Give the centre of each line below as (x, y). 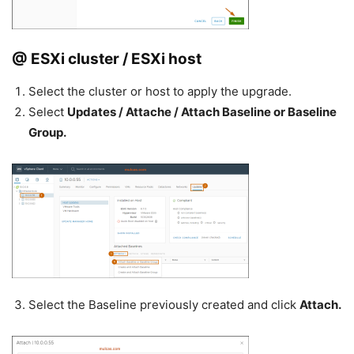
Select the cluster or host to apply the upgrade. (160, 92)
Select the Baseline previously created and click (164, 305)
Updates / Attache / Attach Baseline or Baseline (202, 112)
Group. (47, 133)
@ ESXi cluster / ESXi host (107, 59)
